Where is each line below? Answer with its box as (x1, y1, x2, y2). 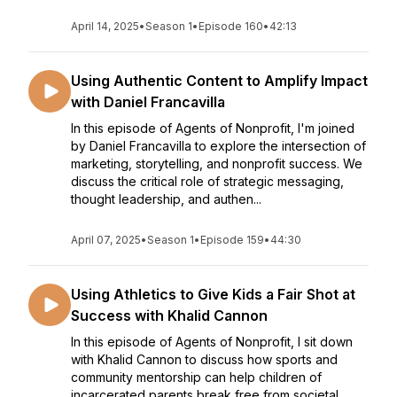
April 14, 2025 (71, 19, 139, 33)
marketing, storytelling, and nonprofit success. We (71, 156, 362, 171)
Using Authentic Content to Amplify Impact (71, 72, 368, 90)
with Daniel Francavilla (71, 93, 225, 111)
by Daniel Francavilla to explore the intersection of (71, 138, 366, 153)
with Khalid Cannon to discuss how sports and (71, 352, 338, 367)
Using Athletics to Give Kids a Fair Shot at (71, 285, 355, 303)
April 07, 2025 (71, 233, 141, 246)
